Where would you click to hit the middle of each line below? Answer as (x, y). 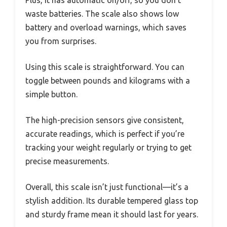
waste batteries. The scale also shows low (102, 13)
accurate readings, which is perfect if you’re (105, 134)
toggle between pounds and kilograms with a (108, 80)
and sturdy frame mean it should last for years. (112, 214)
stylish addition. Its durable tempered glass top (112, 200)
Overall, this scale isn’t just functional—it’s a (107, 187)
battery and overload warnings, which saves (106, 27)
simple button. (51, 94)
